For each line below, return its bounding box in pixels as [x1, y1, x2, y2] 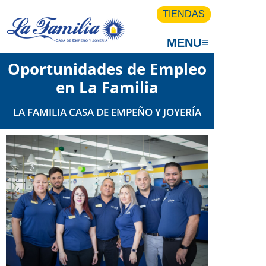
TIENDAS [163, 9, 205, 19]
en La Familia [55, 77, 159, 98]
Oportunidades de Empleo [7, 58, 207, 80]
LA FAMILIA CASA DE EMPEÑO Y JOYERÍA [12, 104, 201, 119]
